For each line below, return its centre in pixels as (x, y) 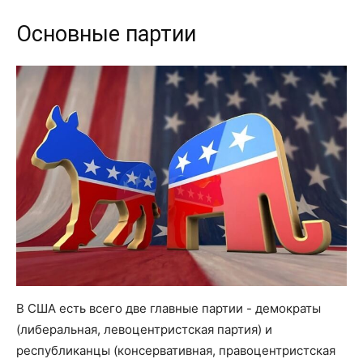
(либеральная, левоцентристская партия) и (144, 330)
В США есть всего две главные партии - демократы (169, 309)
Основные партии (106, 34)
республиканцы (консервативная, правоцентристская (176, 351)
